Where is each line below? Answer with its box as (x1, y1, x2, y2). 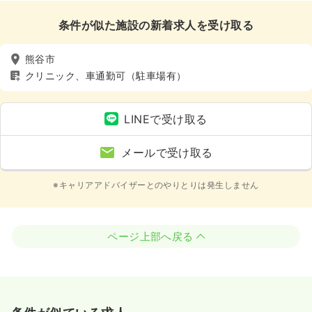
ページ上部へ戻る (107, 229, 194, 243)
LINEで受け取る (124, 111, 208, 126)
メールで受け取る (121, 145, 213, 159)
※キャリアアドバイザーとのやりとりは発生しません (53, 179, 259, 190)
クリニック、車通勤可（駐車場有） (25, 70, 187, 82)
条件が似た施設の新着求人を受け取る (58, 17, 254, 32)
